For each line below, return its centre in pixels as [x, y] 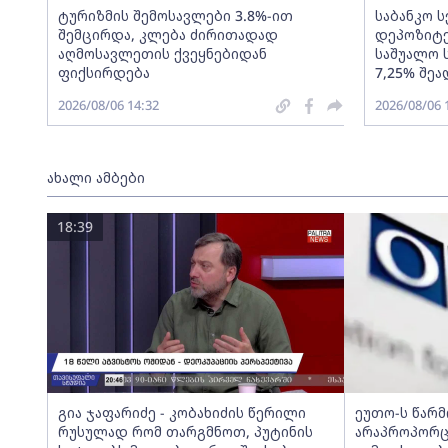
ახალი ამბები [95, 177]
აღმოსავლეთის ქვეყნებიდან [162, 53]
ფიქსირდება [103, 72]
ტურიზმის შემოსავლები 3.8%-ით [175, 15]
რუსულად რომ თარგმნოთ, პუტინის [185, 431]
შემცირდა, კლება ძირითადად [167, 34]
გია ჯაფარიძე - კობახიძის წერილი [181, 412]
